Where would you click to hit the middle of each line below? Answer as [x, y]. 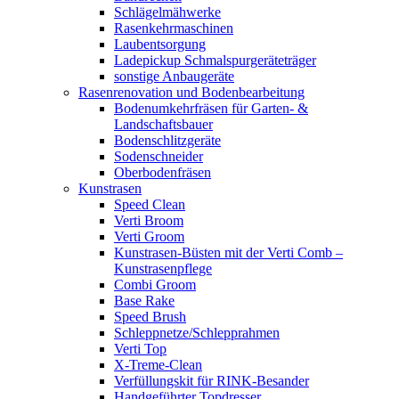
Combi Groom [155, 285]
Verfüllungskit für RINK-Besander [212, 381]
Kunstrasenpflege [163, 269]
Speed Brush [150, 317]
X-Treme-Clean [158, 365]
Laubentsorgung [160, 44]
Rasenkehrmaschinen [174, 28]
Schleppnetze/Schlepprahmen [197, 333]
